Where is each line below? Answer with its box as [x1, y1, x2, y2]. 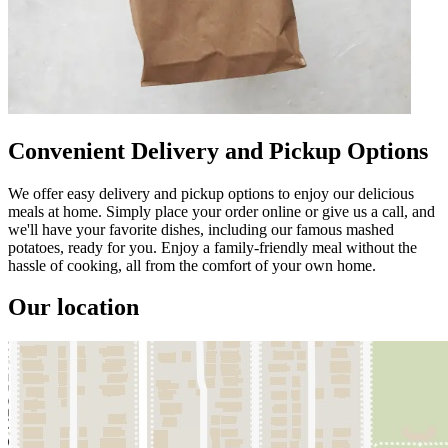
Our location [8, 294, 139, 321]
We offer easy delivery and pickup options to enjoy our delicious [8, 184, 414, 202]
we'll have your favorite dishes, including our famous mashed [8, 220, 394, 238]
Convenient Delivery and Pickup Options [8, 137, 428, 164]
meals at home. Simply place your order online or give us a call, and [8, 202, 435, 220]
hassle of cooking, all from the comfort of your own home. [8, 256, 376, 274]
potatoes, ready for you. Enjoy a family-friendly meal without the [8, 238, 417, 256]
